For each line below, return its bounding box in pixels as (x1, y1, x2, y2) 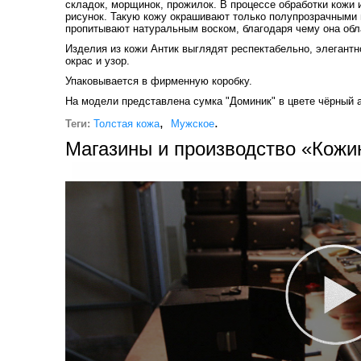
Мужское (170, 117, 214, 130)
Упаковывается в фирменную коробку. (64, 74, 252, 87)
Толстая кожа (93, 117, 160, 130)
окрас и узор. (64, 54, 130, 67)
